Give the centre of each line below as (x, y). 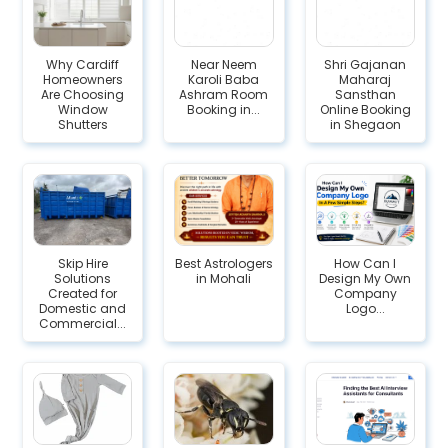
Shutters (82, 125)
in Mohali (224, 279)
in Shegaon (365, 125)
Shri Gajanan (365, 65)
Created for (83, 294)
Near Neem (223, 65)
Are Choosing (83, 95)
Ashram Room (224, 95)
